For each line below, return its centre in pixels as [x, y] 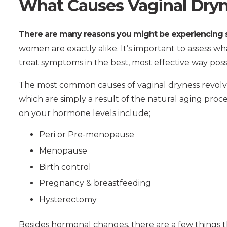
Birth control [65, 167]
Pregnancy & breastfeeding [95, 183]
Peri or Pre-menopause [87, 134]
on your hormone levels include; [85, 113]
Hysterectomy [68, 199]
